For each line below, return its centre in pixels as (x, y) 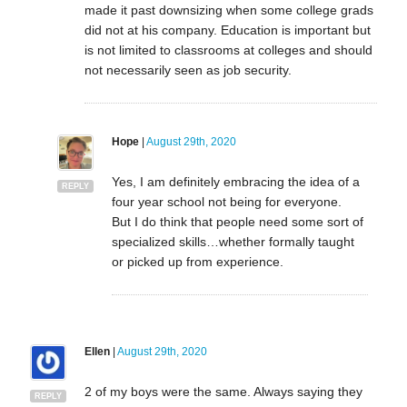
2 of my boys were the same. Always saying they (223, 391)
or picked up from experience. (197, 261)
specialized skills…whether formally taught (233, 241)
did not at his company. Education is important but (227, 30)
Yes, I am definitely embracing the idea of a (235, 181)
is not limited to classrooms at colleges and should (228, 50)
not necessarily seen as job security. (188, 69)
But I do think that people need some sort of (237, 221)
